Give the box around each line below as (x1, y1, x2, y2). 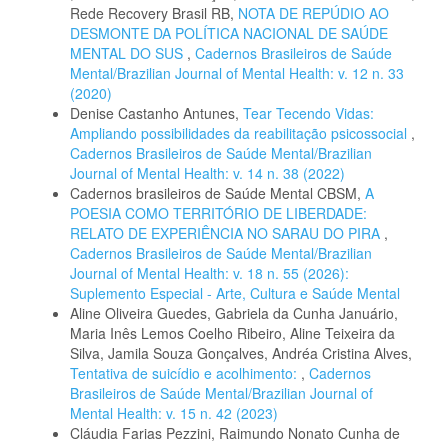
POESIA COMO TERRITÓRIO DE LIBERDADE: (70, 202, 367, 223)
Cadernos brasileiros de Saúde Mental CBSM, (70, 182, 365, 203)
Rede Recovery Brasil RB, (70, 2, 238, 23)
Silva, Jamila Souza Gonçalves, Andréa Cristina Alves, (70, 342, 412, 363)
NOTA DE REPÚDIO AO (238, 2, 389, 23)
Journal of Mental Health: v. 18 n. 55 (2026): (70, 262, 349, 283)
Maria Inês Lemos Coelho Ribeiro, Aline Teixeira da (70, 322, 395, 343)
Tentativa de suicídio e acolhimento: (70, 362, 301, 383)
